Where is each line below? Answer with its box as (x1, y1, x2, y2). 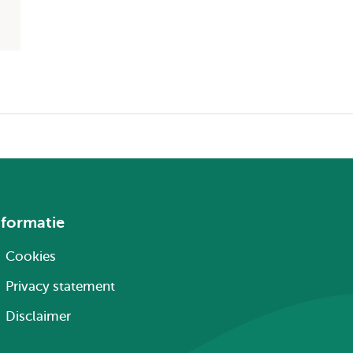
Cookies (5, 249, 56, 264)
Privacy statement (5, 279, 115, 294)
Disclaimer (5, 309, 71, 324)
